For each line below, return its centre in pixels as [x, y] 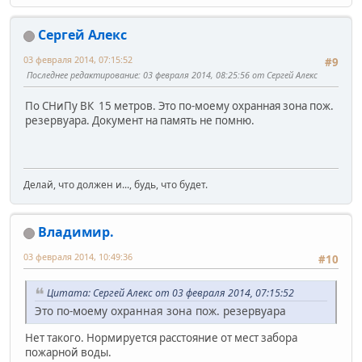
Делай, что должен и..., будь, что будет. [116, 185]
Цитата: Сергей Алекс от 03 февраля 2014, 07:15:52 [170, 293]
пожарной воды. [68, 353]
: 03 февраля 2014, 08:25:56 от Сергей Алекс [228, 75]
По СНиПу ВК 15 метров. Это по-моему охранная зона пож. [179, 105]
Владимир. [76, 232]
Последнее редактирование [82, 75]
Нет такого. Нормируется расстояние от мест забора [161, 338]
